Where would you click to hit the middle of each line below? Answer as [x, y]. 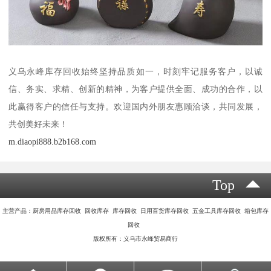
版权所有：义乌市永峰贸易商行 [135, 239]
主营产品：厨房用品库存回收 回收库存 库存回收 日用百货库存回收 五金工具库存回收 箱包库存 [135, 211]
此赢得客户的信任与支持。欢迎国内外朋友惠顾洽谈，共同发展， [135, 106]
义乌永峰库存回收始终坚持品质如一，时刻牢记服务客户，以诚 [135, 71]
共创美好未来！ [38, 124]
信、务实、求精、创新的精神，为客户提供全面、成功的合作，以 [135, 89]
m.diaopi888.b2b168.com [53, 141]
